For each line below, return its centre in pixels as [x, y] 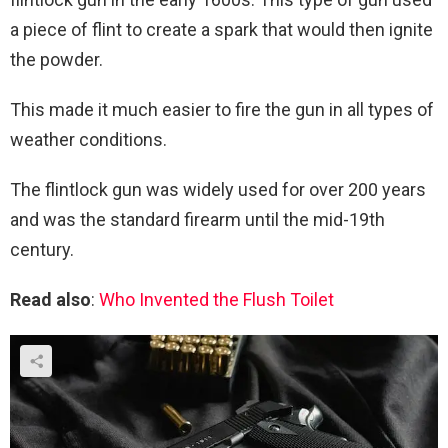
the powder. [56, 59]
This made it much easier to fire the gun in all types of [222, 109]
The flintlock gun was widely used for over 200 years [218, 189]
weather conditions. [88, 139]
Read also [50, 299]
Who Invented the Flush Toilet [216, 299]
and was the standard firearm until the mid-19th [197, 219]
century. [42, 249]
